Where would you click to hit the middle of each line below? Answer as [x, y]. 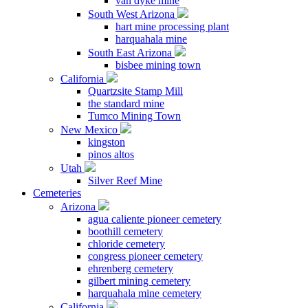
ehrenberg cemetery [131, 268]
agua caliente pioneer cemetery [155, 219]
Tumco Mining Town [134, 116]
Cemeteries [57, 193]
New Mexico [90, 130]
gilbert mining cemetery [139, 281]
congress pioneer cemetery [145, 256]
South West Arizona [133, 14]
